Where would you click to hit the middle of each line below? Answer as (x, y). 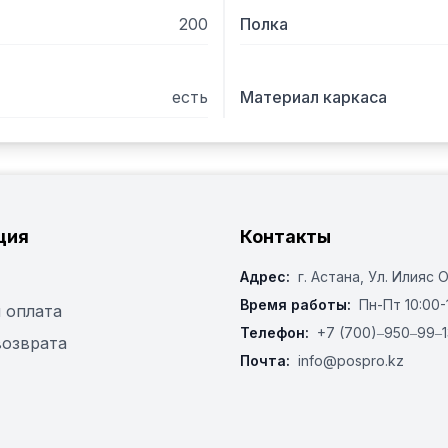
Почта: (265, 360)
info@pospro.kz (351, 360)
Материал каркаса (313, 97)
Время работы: (295, 304)
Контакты (285, 236)
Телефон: (274, 332)
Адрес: (265, 276)
